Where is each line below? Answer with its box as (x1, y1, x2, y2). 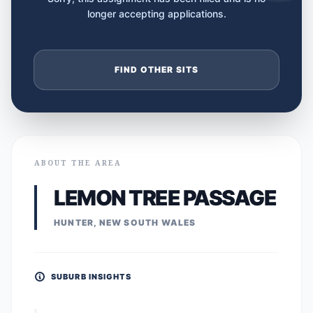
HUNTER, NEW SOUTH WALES (54, 217, 196, 228)
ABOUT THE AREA (34, 158, 122, 168)
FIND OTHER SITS (114, 64, 199, 75)
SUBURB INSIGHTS (51, 272, 132, 282)
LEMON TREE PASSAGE (54, 185, 276, 210)
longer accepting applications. (87, 8, 226, 20)
